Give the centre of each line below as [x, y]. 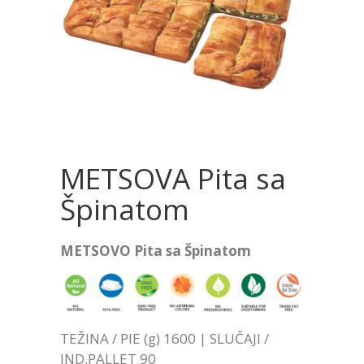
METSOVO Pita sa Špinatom [156, 251]
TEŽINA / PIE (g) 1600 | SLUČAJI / [165, 339]
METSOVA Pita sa [173, 179]
